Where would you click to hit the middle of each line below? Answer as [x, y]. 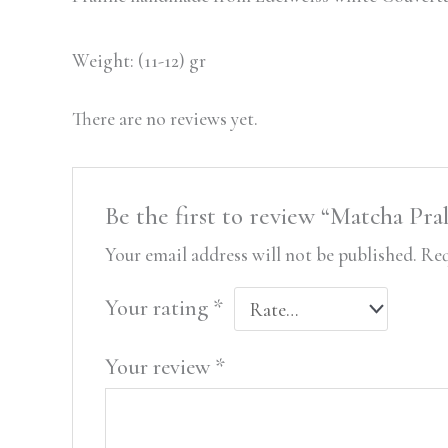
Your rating [158, 308]
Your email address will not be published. [260, 255]
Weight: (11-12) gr [139, 61]
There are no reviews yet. [165, 119]
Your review [159, 367]
